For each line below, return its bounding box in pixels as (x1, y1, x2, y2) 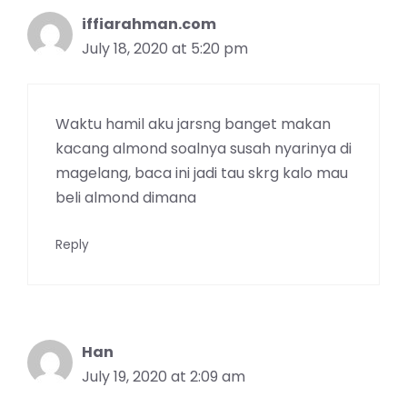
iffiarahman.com (82, 13, 216, 35)
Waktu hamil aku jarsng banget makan (55, 113, 331, 134)
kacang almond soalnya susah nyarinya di (55, 137, 352, 159)
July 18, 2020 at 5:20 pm (82, 37, 248, 59)
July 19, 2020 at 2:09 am (82, 365, 245, 387)
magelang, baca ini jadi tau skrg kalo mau (55, 162, 348, 184)
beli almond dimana (55, 186, 196, 208)
